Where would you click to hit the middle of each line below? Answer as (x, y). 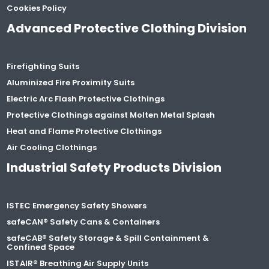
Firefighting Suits (43, 66)
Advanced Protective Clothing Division (127, 28)
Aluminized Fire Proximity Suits (71, 82)
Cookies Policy (37, 8)
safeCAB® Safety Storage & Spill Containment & (108, 238)
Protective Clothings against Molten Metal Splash (111, 115)
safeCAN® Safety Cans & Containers (83, 222)
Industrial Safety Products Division (114, 167)
